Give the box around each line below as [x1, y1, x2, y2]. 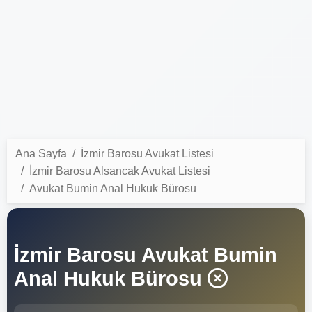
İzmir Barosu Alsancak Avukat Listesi [29, 164, 210, 177]
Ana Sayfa [15, 147, 67, 159]
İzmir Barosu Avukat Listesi [81, 147, 214, 159]
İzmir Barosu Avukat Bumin [14, 243, 277, 266]
